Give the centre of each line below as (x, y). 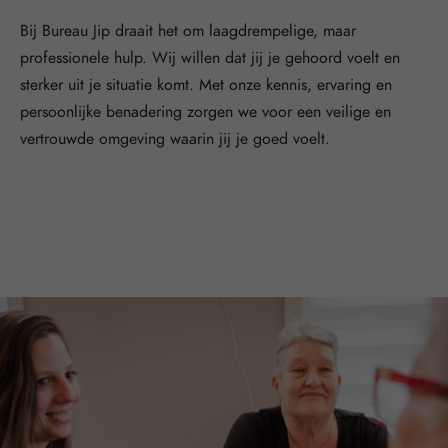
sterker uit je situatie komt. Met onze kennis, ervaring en (206, 84)
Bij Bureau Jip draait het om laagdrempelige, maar (188, 30)
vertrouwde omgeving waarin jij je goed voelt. (175, 138)
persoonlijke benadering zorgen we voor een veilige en (205, 111)
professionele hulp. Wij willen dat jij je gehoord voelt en (210, 57)
